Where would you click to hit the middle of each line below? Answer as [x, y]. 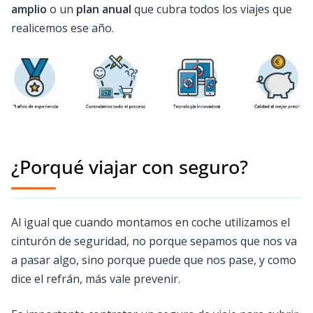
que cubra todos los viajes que [212, 9]
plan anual [104, 9]
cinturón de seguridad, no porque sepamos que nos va [154, 241]
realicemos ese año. [63, 28]
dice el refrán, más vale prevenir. [96, 278]
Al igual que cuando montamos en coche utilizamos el [151, 222]
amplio [29, 9]
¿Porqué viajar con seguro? [130, 167]
